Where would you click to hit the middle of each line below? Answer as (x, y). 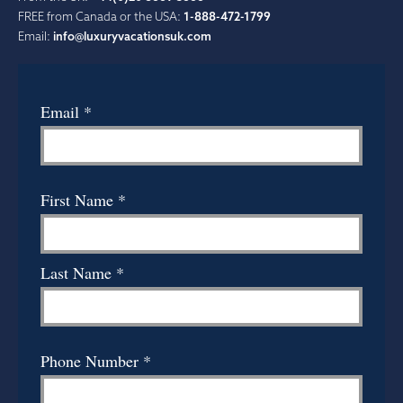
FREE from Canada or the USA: (101, 16)
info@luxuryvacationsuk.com (132, 36)
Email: (36, 36)
